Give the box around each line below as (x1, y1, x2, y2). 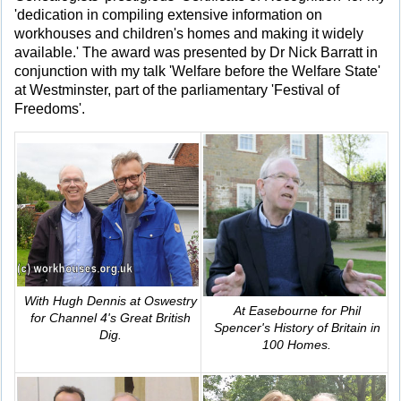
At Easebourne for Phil (233, 303, 361, 318)
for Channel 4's (30, 310, 120, 325)
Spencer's (213, 320, 274, 335)
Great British (119, 310, 191, 325)
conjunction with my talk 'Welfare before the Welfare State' (14, 63, 380, 79)
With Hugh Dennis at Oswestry (23, 293, 197, 308)
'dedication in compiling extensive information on (14, 6, 322, 22)
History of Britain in (273, 320, 380, 335)
